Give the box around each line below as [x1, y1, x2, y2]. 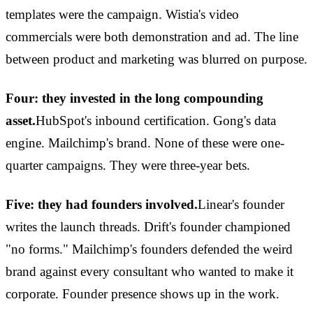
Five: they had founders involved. [6, 197, 198, 212]
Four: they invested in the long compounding [6, 91, 263, 106]
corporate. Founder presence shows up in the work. [6, 286, 279, 302]
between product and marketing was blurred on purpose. [6, 52, 307, 67]
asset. [6, 113, 36, 129]
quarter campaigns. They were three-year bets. [6, 158, 250, 173]
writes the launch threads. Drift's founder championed [6, 219, 291, 235]
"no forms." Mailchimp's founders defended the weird [6, 242, 293, 257]
